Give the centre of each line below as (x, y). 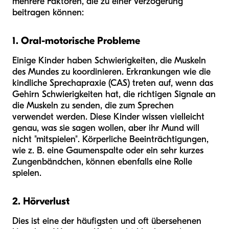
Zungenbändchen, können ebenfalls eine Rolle (102, 162)
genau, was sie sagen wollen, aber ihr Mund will (106, 128)
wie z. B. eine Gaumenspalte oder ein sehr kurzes (108, 150)
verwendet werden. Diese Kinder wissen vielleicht (108, 117)
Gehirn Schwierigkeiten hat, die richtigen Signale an (114, 94)
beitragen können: (48, 12)
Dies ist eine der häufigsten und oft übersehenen (107, 221)
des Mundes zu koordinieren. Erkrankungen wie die (111, 72)
